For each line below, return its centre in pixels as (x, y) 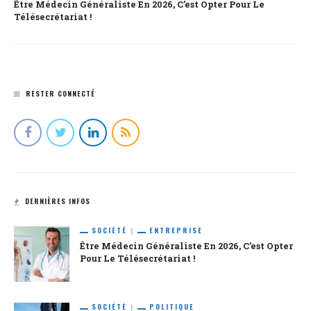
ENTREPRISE (176, 230)
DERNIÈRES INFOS (58, 201)
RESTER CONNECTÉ (60, 94)
